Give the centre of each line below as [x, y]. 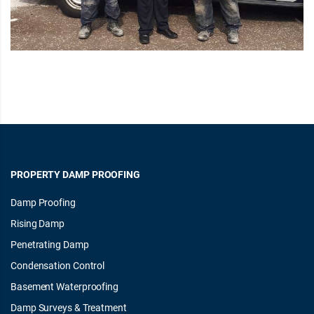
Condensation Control [58, 265]
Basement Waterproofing [65, 286]
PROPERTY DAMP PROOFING [76, 174]
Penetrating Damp [50, 244]
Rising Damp [38, 223]
